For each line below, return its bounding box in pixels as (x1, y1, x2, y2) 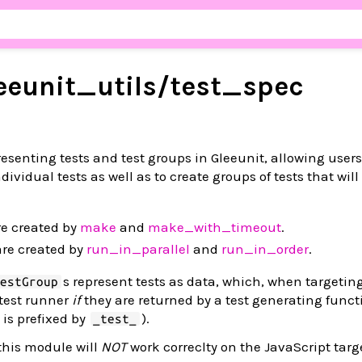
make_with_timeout (148, 219, 281, 235)
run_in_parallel (86, 241, 190, 257)
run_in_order (221, 241, 309, 257)
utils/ (97, 70, 170, 103)
